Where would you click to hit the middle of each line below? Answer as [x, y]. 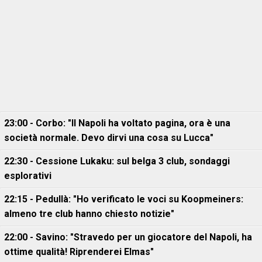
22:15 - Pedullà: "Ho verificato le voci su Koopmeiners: [124, 199]
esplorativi [28, 176]
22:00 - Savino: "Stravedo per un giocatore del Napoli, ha [128, 237]
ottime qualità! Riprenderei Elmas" [79, 252]
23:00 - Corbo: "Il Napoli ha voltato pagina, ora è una [117, 123]
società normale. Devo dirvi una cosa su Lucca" [109, 138]
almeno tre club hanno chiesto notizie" [89, 214]
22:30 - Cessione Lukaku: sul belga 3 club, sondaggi [117, 161]
